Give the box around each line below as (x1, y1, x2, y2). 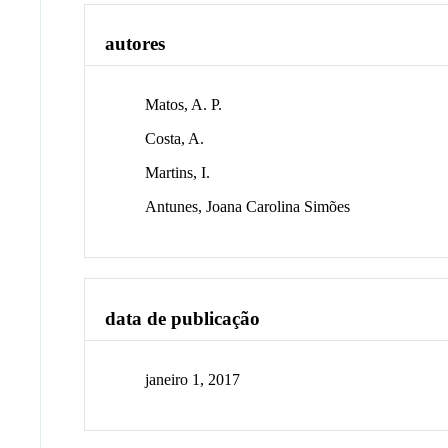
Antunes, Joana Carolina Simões (145, 198, 351, 216)
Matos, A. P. (145, 96, 223, 114)
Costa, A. (145, 130, 205, 148)
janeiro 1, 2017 (145, 370, 241, 388)
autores (105, 33, 166, 55)
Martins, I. (145, 164, 211, 182)
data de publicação (105, 307, 261, 329)
